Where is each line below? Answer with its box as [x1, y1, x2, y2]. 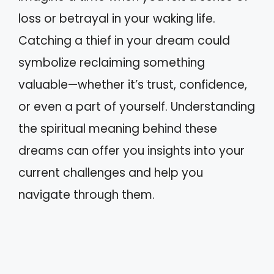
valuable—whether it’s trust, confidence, [18, 76, 247, 93]
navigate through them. [18, 187, 155, 203]
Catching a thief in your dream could [18, 32, 230, 49]
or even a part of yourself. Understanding [18, 98, 255, 115]
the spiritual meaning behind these [18, 120, 217, 137]
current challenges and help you [18, 165, 203, 181]
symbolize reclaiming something [18, 54, 205, 71]
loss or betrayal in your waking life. [18, 10, 215, 27]
